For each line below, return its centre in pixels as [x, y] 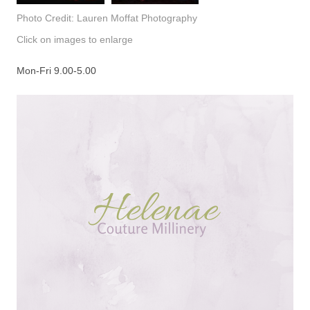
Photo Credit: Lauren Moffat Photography [107, 18]
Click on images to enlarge [75, 40]
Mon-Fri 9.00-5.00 [56, 71]
